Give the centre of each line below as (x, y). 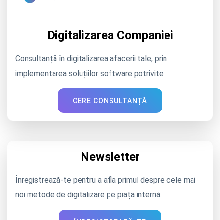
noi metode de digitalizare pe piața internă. (88, 195)
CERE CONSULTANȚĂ (110, 101)
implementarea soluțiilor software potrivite (89, 74)
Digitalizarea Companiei (110, 36)
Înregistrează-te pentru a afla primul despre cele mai (105, 180)
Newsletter (110, 157)
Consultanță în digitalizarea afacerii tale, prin (91, 59)
